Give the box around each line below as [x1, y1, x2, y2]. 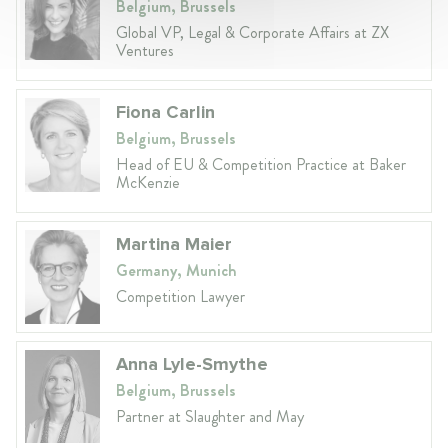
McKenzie [116, 170, 180, 194]
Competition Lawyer [116, 284, 245, 308]
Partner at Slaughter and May [116, 404, 304, 428]
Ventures [116, 38, 174, 62]
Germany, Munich [116, 258, 237, 282]
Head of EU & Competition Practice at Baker [116, 152, 406, 176]
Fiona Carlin [116, 100, 215, 123]
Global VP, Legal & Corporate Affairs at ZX [116, 20, 389, 44]
